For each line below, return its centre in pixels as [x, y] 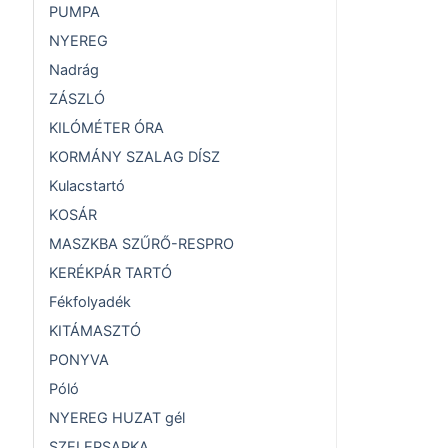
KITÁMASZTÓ [95, 331]
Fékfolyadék [90, 302]
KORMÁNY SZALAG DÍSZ [134, 157]
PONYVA [79, 360]
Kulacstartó [87, 186]
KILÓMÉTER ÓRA [106, 128]
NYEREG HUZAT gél [117, 418]
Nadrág [74, 70]
